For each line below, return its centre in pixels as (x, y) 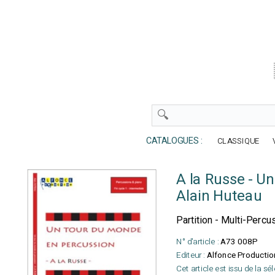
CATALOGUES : (171, 141)
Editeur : (191, 255)
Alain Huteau (219, 196)
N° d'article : (197, 242)
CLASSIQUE (239, 141)
